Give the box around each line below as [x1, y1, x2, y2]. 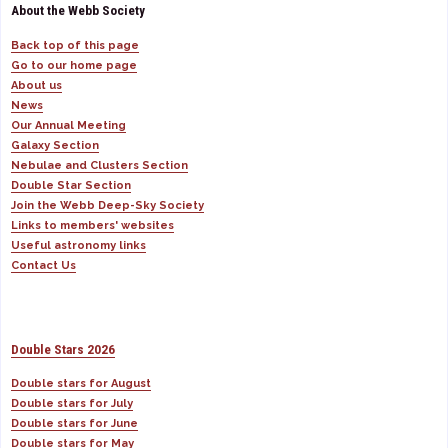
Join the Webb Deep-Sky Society [11, 198, 204, 212]
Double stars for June [11, 417, 138, 430]
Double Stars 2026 [11, 341, 115, 357]
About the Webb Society [11, 3, 145, 18]
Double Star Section [11, 178, 131, 192]
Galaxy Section [11, 138, 99, 152]
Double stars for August [11, 377, 151, 390]
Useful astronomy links [11, 238, 146, 252]
